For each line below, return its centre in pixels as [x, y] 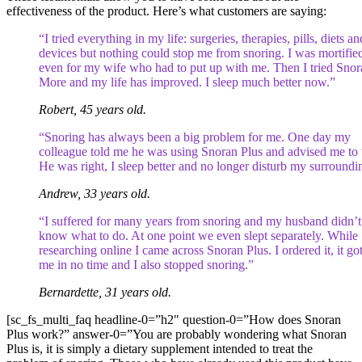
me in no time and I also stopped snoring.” [146, 265]
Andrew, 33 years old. [95, 194]
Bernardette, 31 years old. [105, 292]
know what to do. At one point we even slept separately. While [198, 236]
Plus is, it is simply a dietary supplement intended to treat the [160, 349]
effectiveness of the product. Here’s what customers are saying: [166, 11]
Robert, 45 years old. [93, 109]
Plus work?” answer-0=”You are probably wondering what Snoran [177, 334]
